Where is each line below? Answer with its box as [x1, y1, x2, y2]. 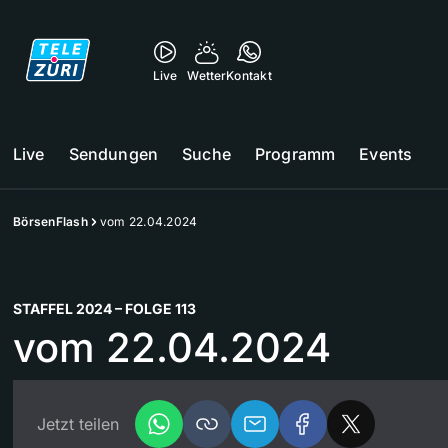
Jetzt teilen [37, 414, 119, 434]
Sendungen [68, 144, 159, 164]
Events [359, 144, 413, 164]
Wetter [187, 68, 227, 83]
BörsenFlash [13, 214, 88, 229]
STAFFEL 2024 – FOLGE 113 [13, 300, 196, 317]
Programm [254, 144, 336, 164]
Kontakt [226, 68, 272, 83]
